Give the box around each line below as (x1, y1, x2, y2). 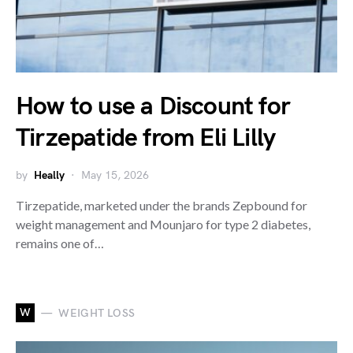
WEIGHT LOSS (58, 306, 136, 320)
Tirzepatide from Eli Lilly (16, 123, 276, 154)
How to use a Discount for (16, 91, 291, 122)
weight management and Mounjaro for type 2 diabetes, (16, 217, 310, 232)
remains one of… (16, 236, 104, 251)
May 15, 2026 (81, 169, 149, 182)
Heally (34, 169, 65, 182)
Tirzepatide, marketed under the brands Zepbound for (16, 198, 307, 213)
